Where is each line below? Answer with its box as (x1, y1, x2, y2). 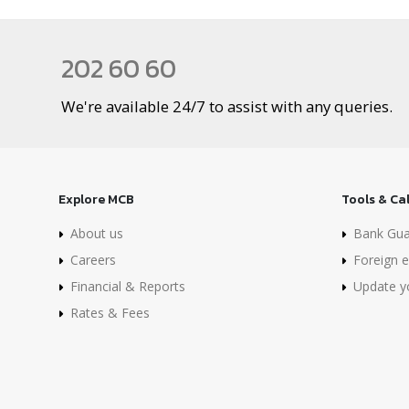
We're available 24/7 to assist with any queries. (61, 96, 393, 117)
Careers (70, 251, 116, 268)
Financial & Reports (70, 278, 185, 295)
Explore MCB (58, 190, 134, 209)
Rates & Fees (70, 304, 150, 321)
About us (70, 225, 123, 242)
